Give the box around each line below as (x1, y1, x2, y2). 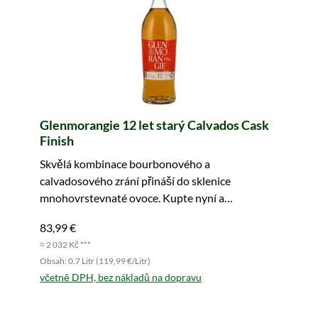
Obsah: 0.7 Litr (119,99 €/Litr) (40, 256, 150, 266)
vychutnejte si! (40, 208, 111, 221)
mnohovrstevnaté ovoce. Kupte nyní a (40, 191, 224, 204)
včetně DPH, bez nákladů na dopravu (40, 271, 202, 283)
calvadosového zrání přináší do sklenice (40, 174, 231, 187)
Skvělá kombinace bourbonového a (40, 157, 210, 170)
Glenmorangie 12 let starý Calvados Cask (40, 117, 269, 133)
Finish (40, 133, 74, 148)
